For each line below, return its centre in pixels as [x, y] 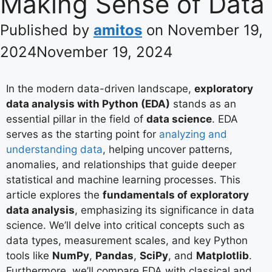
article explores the [54, 195]
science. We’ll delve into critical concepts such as [125, 225]
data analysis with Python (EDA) [88, 104]
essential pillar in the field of [76, 119]
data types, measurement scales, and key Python [127, 240]
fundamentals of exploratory [176, 195]
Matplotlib [223, 255]
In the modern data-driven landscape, [100, 88]
